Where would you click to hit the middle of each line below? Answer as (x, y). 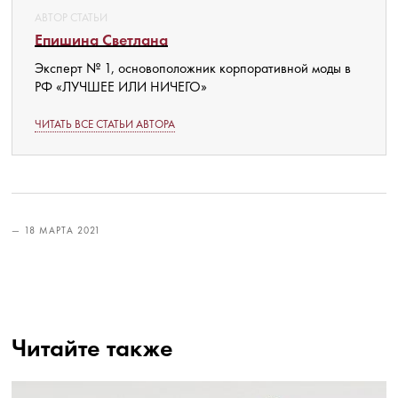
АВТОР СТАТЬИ (71, 18)
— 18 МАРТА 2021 (56, 231)
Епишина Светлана (101, 40)
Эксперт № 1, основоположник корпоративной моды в (193, 68)
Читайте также (92, 348)
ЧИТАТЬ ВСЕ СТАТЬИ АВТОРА (105, 124)
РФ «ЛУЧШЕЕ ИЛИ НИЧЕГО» (121, 87)
